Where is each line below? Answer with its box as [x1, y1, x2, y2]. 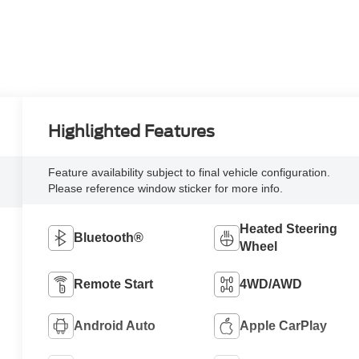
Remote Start [74, 277, 154, 292]
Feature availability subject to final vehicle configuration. [48, 166, 331, 179]
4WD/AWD [239, 277, 302, 292]
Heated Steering [239, 222, 337, 236]
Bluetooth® [74, 231, 144, 245]
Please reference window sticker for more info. [48, 182, 284, 196]
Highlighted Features [48, 122, 216, 141]
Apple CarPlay [239, 319, 327, 333]
